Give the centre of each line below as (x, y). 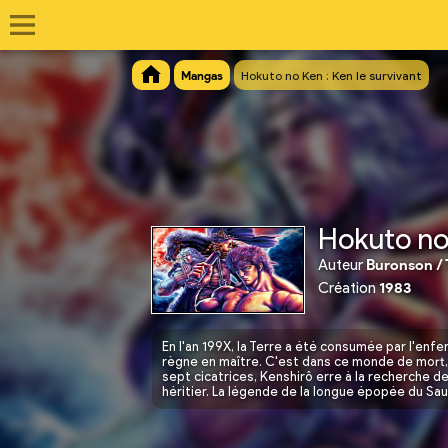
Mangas (202, 76)
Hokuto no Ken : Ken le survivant (331, 76)
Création (348, 288)
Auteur (340, 265)
